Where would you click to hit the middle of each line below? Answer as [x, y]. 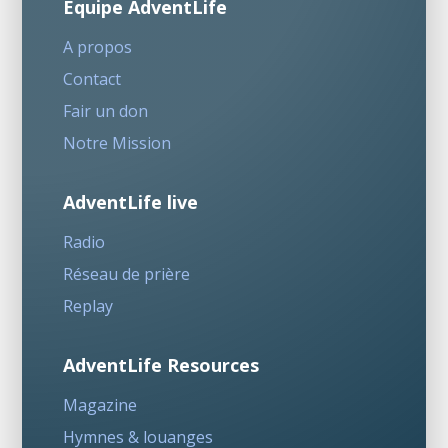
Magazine [99, 405]
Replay [87, 306]
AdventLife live [130, 202]
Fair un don [105, 111]
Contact [91, 79]
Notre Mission [116, 143]
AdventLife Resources [160, 365]
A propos [97, 47]
